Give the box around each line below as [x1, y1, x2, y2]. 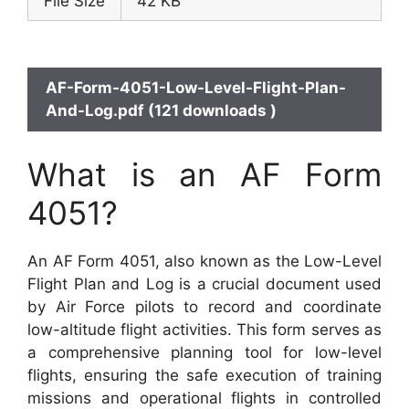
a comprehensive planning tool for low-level [27, 342, 382, 362]
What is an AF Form [27, 154, 382, 194]
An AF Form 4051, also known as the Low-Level [27, 251, 382, 270]
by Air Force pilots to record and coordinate [27, 297, 382, 316]
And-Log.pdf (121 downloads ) [46, 101, 277, 120]
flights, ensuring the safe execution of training [27, 365, 382, 384]
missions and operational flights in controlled [27, 388, 382, 407]
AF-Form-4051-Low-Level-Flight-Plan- [46, 79, 346, 97]
